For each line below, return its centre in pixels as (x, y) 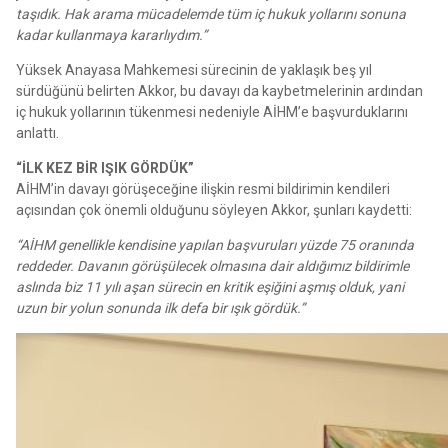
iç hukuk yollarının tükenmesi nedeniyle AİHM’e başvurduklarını (212, 111)
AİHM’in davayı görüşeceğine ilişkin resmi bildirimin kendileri (203, 188)
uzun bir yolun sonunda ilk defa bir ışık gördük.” (160, 307)
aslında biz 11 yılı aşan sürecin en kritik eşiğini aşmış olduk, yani (210, 286)
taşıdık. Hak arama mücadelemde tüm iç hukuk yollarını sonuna (211, 13)
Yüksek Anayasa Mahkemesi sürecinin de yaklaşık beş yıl (194, 69)
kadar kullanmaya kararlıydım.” (111, 34)
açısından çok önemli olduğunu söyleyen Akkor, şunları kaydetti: (214, 209)
